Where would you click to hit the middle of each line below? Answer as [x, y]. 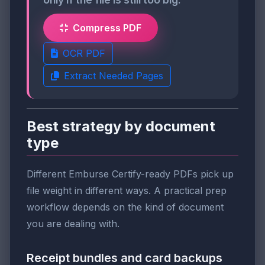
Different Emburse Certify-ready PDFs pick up [130, 174]
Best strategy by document [121, 127]
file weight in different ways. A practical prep [127, 191]
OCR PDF [84, 54]
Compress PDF [107, 28]
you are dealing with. [73, 224]
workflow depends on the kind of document [125, 207]
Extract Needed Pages [114, 76]
